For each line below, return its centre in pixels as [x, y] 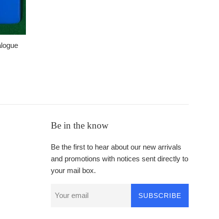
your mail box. [73, 170]
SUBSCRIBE [160, 195]
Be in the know [79, 125]
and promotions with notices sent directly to [119, 158]
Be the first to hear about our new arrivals [116, 147]
